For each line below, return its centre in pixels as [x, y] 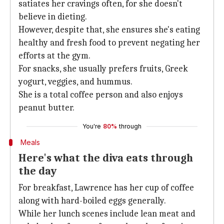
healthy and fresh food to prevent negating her [109, 43]
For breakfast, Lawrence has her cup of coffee [106, 188]
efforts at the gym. [54, 56]
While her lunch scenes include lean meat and [107, 214]
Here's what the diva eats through [106, 158]
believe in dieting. [53, 17]
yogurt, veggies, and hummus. [75, 82]
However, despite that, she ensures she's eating [109, 30]
